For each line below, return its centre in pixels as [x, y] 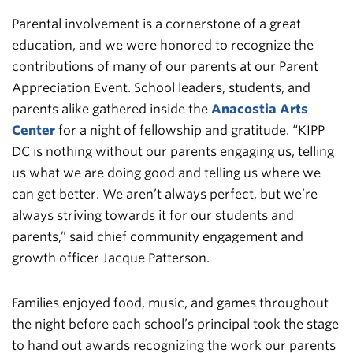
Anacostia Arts [260, 109]
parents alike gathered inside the [111, 109]
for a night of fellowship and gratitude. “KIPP [190, 130]
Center [33, 130]
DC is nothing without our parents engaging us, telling [173, 151]
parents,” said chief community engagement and [158, 236]
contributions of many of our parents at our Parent [165, 66]
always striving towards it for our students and [153, 215]
